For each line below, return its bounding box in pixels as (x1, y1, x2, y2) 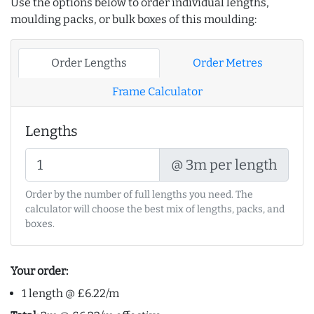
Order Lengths (51, 56, 127, 70)
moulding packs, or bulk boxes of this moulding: (11, 13, 257, 27)
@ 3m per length (171, 156, 277, 174)
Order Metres (193, 56, 263, 70)
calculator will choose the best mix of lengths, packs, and (25, 203, 285, 216)
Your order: (11, 264, 68, 278)
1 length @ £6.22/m (22, 287, 119, 301)
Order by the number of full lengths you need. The (25, 189, 253, 201)
